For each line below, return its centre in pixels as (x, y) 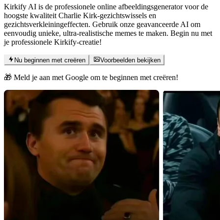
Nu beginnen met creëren (50, 60)
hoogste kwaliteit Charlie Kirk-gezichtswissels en (80, 15)
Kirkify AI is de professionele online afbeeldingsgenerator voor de (106, 6)
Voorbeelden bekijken (130, 60)
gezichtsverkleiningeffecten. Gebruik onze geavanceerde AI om (102, 24)
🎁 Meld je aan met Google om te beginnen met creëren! (91, 78)
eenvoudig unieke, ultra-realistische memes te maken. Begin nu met (108, 33)
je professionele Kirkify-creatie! (53, 42)
